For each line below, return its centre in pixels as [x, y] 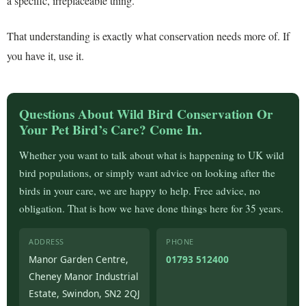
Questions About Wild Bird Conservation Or [146, 114]
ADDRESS [46, 241]
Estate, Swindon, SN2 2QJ [84, 293]
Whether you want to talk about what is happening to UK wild [152, 155]
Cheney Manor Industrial [84, 276]
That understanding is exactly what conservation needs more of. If [148, 36]
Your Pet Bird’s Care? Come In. [111, 129]
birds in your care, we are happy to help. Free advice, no [140, 190]
